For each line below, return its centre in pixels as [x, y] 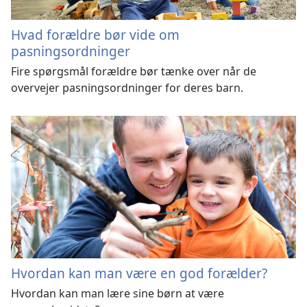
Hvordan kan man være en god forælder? [139, 273]
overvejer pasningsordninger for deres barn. [127, 88]
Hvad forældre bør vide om [95, 35]
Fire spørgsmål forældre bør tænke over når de [134, 71]
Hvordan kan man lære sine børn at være [118, 293]
